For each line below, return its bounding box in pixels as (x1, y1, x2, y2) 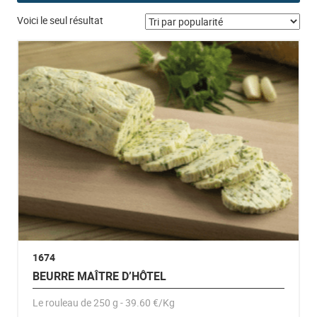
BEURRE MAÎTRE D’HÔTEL (32, 268, 166, 284)
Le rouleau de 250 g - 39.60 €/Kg (32, 296, 175, 310)
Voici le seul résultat (16, 13, 103, 27)
